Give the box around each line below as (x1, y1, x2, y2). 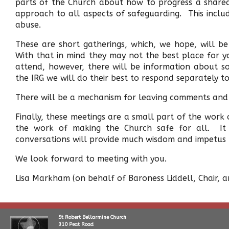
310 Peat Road (58, 221, 94, 227)
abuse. (15, 20, 41, 30)
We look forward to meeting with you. (15, 154, 167, 164)
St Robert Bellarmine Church (58, 214, 126, 220)
